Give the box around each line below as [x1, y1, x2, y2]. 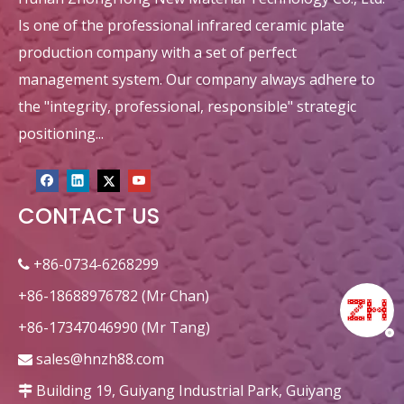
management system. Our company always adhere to [18, 69, 375, 90]
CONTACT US [18, 201, 160, 232]
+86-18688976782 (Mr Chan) [18, 286, 209, 307]
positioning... [18, 124, 104, 144]
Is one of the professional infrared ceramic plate [18, 15, 344, 36]
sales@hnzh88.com [36, 349, 164, 370]
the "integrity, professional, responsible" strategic [18, 96, 356, 117]
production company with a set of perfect [18, 42, 297, 63]
